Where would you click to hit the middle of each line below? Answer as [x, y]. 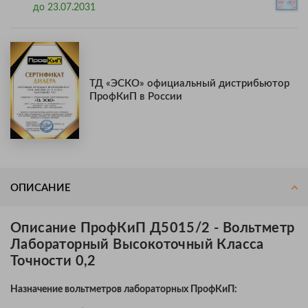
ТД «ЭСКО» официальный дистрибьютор [189, 84]
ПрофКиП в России [136, 97]
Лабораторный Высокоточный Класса [137, 244]
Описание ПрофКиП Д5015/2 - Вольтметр [153, 228]
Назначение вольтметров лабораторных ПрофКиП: [124, 289]
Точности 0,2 [53, 261]
